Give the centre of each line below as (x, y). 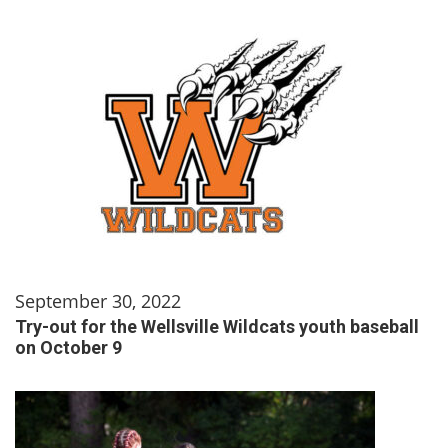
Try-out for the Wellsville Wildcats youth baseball (217, 326)
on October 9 (68, 347)
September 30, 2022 (98, 300)
